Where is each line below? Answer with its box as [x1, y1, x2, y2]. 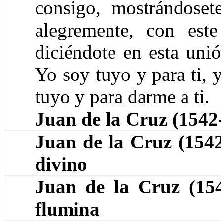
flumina [35, 198, 100, 220]
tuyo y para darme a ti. [35, 86, 210, 107]
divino [35, 153, 87, 175]
